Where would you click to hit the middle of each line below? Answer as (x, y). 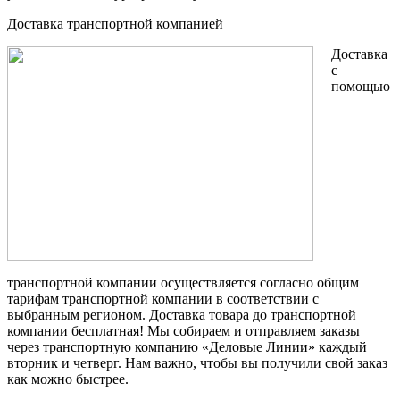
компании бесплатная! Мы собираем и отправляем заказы (183, 330)
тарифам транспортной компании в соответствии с (163, 298)
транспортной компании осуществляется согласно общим (183, 282)
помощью (361, 86)
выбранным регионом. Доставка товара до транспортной (182, 314)
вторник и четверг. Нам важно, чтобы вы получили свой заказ (197, 362)
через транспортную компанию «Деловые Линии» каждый (187, 346)
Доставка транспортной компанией (115, 23)
